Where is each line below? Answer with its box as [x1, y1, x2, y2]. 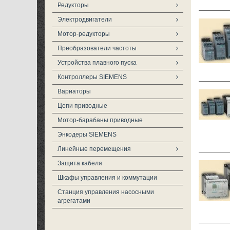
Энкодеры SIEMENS [57, 131, 117, 138]
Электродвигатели [57, 16, 112, 23]
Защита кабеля [57, 160, 102, 167]
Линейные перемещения [57, 145, 131, 152]
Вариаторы [57, 88, 91, 95]
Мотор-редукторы [57, 30, 110, 37]
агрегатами [57, 197, 90, 204]
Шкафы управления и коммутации [57, 174, 157, 181]
